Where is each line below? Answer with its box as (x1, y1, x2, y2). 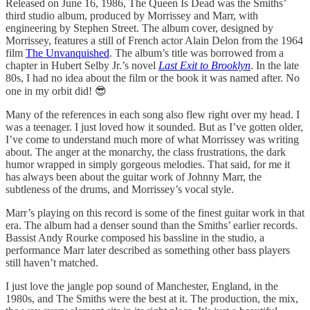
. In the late (250, 60, 299, 72)
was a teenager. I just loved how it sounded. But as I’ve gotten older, (6, 121, 303, 134)
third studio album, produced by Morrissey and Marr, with (6, 10, 258, 22)
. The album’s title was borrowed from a (109, 47, 284, 60)
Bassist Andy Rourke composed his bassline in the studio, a (6, 232, 264, 244)
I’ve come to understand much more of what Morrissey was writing (6, 134, 299, 146)
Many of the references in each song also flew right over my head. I (6, 109, 300, 121)
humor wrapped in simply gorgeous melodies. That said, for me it (6, 158, 290, 171)
